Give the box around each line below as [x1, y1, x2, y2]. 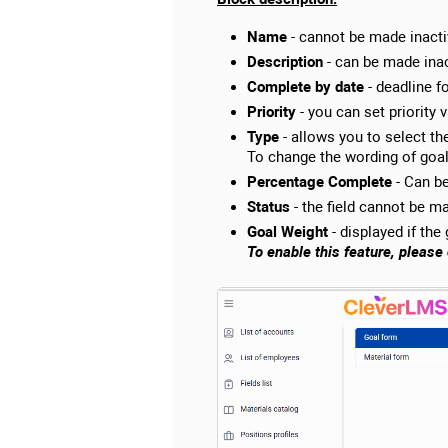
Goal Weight [247, 223, 328, 242]
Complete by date [247, 78, 364, 97]
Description [247, 53, 323, 72]
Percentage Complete [247, 173, 392, 192]
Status [247, 198, 290, 217]
